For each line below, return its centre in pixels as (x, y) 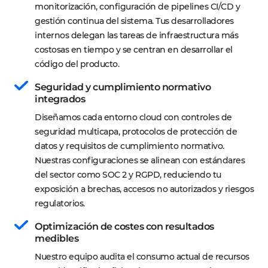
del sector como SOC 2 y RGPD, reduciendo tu (129, 175)
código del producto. (77, 64)
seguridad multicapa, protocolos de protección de (137, 132)
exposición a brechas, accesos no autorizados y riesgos (145, 189)
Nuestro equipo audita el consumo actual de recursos (143, 257)
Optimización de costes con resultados (125, 226)
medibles (57, 238)
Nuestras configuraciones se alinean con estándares (141, 160)
